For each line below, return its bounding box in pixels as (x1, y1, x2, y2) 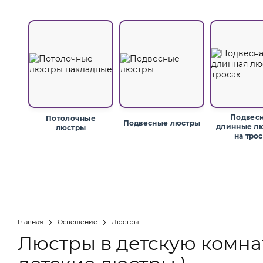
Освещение (58, 218, 99, 226)
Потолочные (46, 114, 96, 123)
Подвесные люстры (123, 119, 201, 127)
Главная (18, 218, 43, 226)
